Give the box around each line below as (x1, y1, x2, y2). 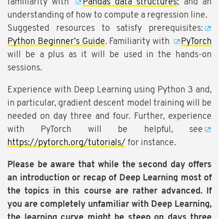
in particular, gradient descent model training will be (7, 99, 212, 109)
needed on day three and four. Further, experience (7, 112, 212, 122)
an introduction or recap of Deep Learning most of (7, 174, 212, 183)
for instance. (126, 138, 176, 148)
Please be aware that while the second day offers (7, 160, 212, 170)
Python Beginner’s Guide (7, 37, 105, 47)
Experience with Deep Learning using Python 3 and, (7, 86, 212, 95)
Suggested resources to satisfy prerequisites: (7, 24, 203, 34)
